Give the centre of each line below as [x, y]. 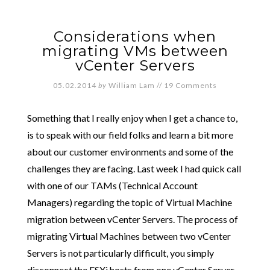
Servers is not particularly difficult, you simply [120, 253]
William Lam [132, 85]
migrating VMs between [135, 51]
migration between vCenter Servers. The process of [132, 219]
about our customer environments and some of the [130, 152]
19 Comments [190, 85]
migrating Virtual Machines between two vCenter [129, 236]
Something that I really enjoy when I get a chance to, [132, 118]
